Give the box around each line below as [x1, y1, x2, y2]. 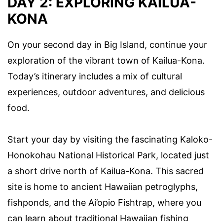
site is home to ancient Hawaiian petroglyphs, [7, 181, 198, 192]
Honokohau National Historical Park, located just [7, 149, 209, 160]
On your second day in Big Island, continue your [7, 39, 207, 50]
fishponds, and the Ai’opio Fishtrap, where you [7, 197, 201, 208]
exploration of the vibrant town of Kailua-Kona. [7, 55, 205, 66]
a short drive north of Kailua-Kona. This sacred [7, 165, 204, 176]
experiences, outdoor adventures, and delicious [7, 86, 205, 97]
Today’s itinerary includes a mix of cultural [7, 71, 182, 81]
